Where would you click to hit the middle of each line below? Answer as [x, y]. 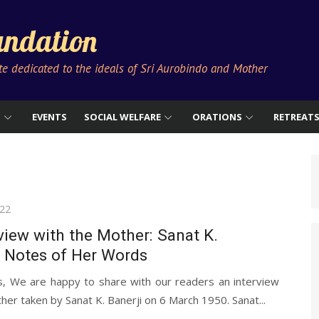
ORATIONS [217, 117]
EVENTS [49, 117]
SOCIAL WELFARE [122, 117]
